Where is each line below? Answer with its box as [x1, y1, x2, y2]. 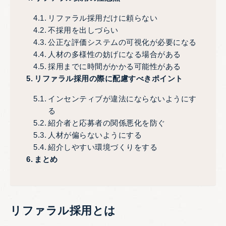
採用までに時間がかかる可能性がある [48, 62, 181, 71]
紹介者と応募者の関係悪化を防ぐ [48, 119, 165, 128]
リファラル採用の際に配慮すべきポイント [34, 74, 183, 83]
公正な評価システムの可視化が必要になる [48, 38, 197, 47]
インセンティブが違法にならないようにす [48, 94, 197, 103]
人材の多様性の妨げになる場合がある [48, 50, 181, 59]
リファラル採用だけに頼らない [48, 14, 158, 23]
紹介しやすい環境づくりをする [48, 143, 158, 152]
